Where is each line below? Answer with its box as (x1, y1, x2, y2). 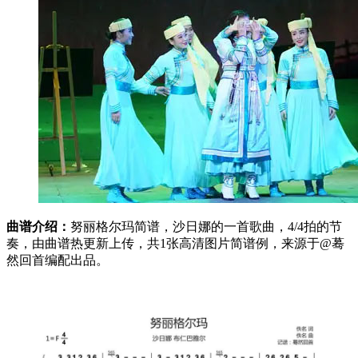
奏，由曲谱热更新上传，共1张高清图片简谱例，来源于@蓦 (6, 236, 344, 250)
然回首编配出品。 (6, 253, 109, 267)
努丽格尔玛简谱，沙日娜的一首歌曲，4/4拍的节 (70, 219, 342, 233)
